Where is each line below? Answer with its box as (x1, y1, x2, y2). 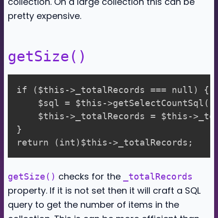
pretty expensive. (8, 10, 81, 22)
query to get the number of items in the (8, 199, 179, 211)
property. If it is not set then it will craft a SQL (8, 184, 200, 197)
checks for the (56, 170, 123, 182)
